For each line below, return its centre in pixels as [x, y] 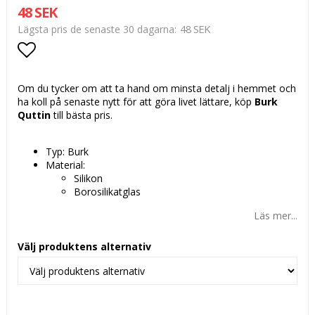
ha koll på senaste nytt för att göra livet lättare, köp [136, 102]
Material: [65, 165]
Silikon [88, 179]
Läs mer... [276, 216]
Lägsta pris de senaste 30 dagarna [96, 30]
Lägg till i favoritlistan [107, 78]
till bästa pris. [82, 115]
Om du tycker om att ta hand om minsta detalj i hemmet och [157, 89]
